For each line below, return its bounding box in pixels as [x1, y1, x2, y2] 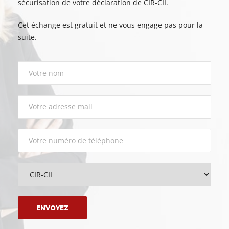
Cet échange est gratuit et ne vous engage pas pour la [18, 20, 203, 30]
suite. [18, 32, 37, 42]
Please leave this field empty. [17, 202, 117, 213]
